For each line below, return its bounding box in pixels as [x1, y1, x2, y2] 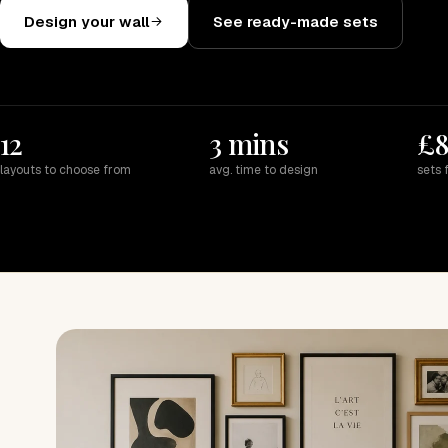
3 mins [208, 125, 289, 163]
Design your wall [24, 12, 149, 32]
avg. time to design [208, 162, 318, 179]
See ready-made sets [213, 12, 378, 32]
